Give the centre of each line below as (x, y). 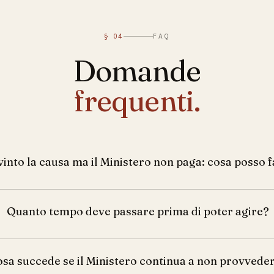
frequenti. (137, 101)
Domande (137, 71)
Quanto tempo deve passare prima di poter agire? (138, 211)
